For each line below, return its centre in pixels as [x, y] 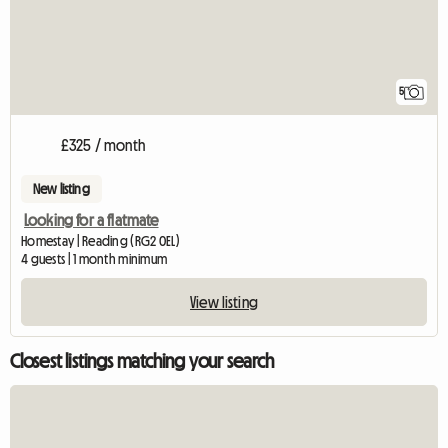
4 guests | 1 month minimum [94, 258]
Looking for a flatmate [91, 219]
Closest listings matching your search [142, 360]
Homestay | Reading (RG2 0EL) [100, 240]
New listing [61, 188]
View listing [224, 301]
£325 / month [103, 144]
